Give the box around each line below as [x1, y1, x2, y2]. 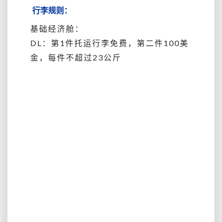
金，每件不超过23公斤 [30, 53, 121, 62]
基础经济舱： [30, 24, 84, 34]
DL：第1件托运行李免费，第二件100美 [30, 38, 189, 48]
